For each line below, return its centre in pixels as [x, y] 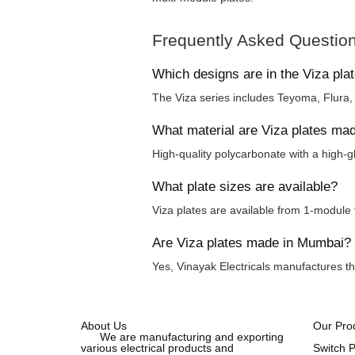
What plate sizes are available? [245, 186]
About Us [104, 325]
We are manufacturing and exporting [182, 336]
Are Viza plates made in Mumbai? [252, 242]
